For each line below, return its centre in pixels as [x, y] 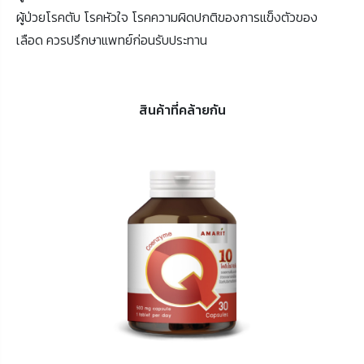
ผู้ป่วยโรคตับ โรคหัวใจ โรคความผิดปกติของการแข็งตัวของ [167, 17]
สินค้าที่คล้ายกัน [182, 110]
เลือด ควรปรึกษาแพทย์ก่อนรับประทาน [112, 40]
